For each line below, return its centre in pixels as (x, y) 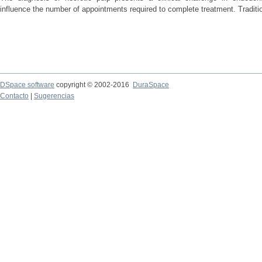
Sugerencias (54, 96)
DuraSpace (151, 85)
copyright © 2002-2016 (94, 85)
